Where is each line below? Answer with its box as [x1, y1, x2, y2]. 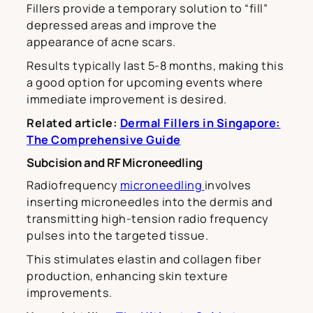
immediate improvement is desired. [27, 92, 227, 108]
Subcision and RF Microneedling [27, 154, 203, 171]
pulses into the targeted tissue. [27, 228, 208, 244]
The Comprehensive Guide [27, 132, 181, 148]
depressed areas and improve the [27, 17, 217, 34]
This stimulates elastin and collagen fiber [27, 252, 261, 268]
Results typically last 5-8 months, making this [27, 58, 284, 74]
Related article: [27, 115, 120, 131]
